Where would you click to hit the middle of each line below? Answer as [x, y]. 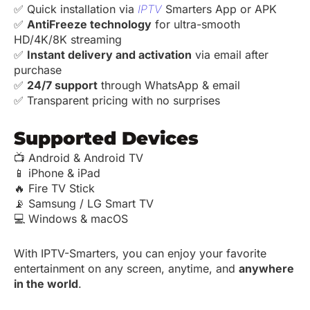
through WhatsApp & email [169, 85]
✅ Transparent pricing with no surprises [117, 101]
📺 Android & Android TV [79, 158]
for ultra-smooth [196, 25]
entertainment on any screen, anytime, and [126, 269]
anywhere [266, 269]
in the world [46, 284]
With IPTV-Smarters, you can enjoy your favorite [140, 254]
